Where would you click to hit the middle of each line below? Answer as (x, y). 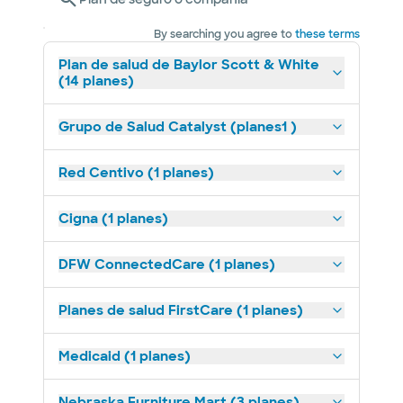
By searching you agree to (223, 34)
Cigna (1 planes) (113, 219)
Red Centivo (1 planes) (136, 173)
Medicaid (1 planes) (125, 356)
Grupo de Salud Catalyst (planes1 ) (178, 127)
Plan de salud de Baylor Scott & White (189, 65)
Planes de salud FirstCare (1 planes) (181, 310)
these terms (327, 34)
